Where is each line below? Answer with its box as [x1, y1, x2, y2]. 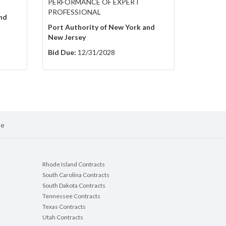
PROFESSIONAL [47, 8, 101, 17]
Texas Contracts [42, 203, 86, 211]
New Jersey [47, 33, 86, 42]
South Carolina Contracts [42, 171, 109, 179]
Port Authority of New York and [47, 23, 155, 32]
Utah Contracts [42, 213, 83, 221]
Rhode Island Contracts [42, 160, 105, 168]
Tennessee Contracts [42, 192, 100, 200]
